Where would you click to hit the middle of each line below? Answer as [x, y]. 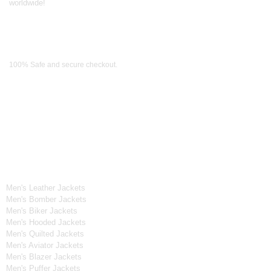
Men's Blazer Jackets [44, 256]
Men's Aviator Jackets [44, 245]
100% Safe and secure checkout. [63, 65]
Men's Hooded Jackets [46, 222]
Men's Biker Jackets [41, 211]
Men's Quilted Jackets [45, 233]
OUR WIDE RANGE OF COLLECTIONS [135, 136]
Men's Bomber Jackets [46, 199]
